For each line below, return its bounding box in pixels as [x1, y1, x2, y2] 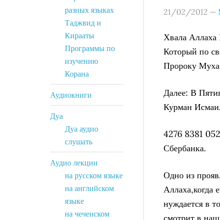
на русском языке [65, 170, 123, 180]
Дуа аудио [65, 124, 98, 134]
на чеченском [65, 209, 110, 219]
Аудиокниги [50, 90, 92, 100]
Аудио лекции [50, 158, 98, 167]
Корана [65, 69, 89, 79]
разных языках [65, 5, 114, 15]
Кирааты [65, 30, 94, 40]
